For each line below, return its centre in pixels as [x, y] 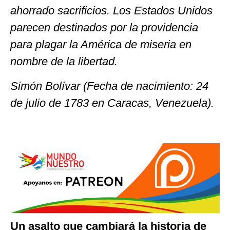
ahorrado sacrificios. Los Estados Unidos [111, 11]
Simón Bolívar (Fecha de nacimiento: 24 [109, 86]
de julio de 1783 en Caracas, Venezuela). [112, 103]
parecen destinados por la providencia [104, 28]
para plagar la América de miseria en [101, 45]
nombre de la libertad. [64, 62]
